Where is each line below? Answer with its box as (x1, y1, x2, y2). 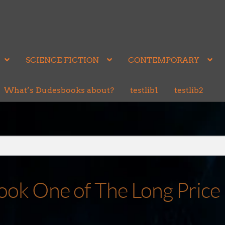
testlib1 (130, 85, 158, 95)
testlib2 (174, 85, 203, 95)
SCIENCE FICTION (25, 55, 99, 65)
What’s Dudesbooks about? (4, 85, 114, 95)
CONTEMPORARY (128, 55, 199, 65)
